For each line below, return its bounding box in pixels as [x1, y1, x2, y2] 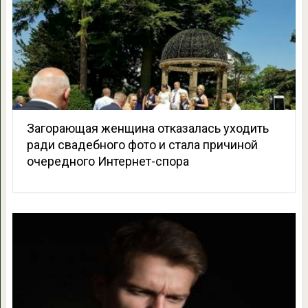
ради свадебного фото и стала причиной [26, 137, 258, 153]
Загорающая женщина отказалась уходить [26, 121, 269, 136]
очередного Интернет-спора [26, 154, 189, 169]
